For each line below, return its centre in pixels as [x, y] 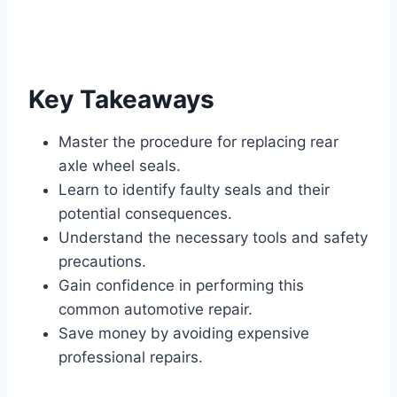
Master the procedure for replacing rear [198, 142]
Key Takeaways [121, 100]
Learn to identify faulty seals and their [194, 190]
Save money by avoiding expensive [184, 334]
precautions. [102, 262]
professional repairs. [131, 358]
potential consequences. [145, 214]
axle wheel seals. [120, 166]
